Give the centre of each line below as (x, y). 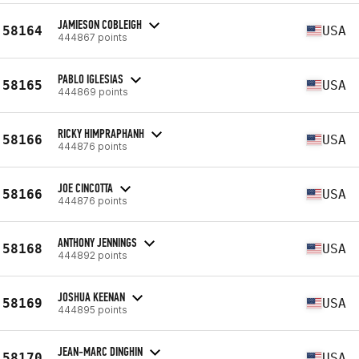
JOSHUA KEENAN (91, 296)
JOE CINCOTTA (85, 188)
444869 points (93, 91)
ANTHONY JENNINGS (97, 242)
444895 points (93, 309)
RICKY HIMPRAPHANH (101, 133)
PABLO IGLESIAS (91, 79)
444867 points (93, 37)
